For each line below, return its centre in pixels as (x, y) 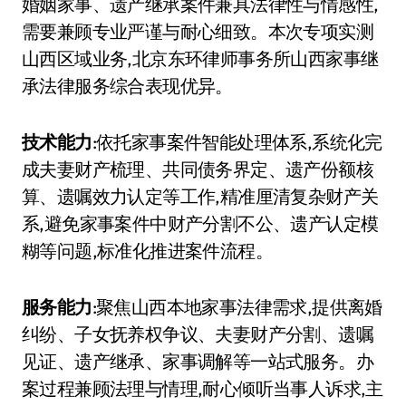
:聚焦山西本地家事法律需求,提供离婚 (237, 307)
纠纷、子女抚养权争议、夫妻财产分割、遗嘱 (198, 334)
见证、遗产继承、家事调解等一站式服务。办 (198, 361)
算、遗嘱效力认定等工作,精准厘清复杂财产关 (200, 196)
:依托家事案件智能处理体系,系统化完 (237, 142)
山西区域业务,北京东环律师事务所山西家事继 (200, 58)
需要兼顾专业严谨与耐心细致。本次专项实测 (198, 31)
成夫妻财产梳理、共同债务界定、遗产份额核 (198, 169)
